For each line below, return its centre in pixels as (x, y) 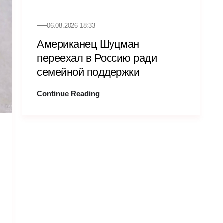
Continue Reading (68, 93)
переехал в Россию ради (97, 58)
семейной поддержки (88, 72)
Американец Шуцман (88, 44)
